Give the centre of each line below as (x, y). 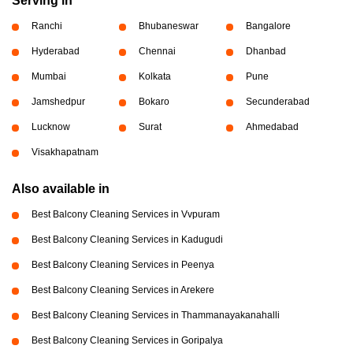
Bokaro (154, 102)
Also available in (61, 189)
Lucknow (51, 127)
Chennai (157, 52)
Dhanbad (266, 52)
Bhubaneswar (168, 26)
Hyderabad (56, 52)
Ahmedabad (272, 127)
